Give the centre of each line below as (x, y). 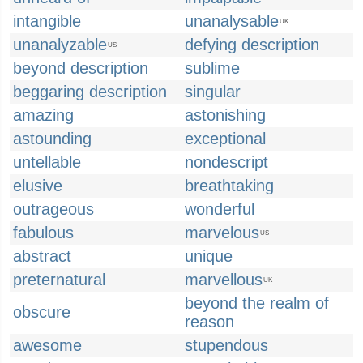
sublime (212, 68)
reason (209, 322)
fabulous (43, 233)
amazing (43, 115)
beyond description (81, 68)
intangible (47, 21)
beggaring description (90, 92)
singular (213, 92)
